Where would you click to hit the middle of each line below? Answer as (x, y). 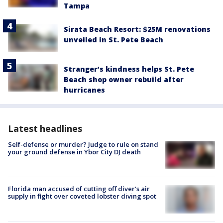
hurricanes (84, 90)
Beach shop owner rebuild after (124, 80)
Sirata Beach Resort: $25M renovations (137, 29)
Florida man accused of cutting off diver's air (79, 189)
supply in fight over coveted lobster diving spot (82, 196)
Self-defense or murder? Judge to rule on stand (83, 145)
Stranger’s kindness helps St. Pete (129, 69)
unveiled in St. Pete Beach (113, 39)
